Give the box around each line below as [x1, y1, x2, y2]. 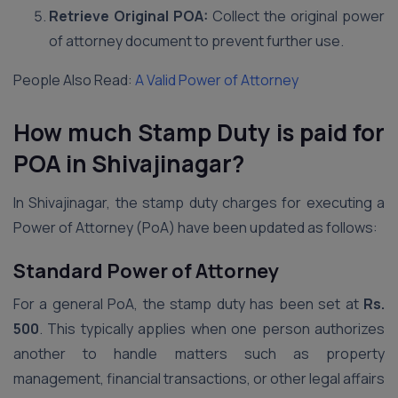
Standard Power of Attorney [13, 258, 279, 284]
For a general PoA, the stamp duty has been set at [13, 294, 363, 314]
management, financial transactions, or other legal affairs [13, 369, 385, 388]
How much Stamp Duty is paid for [13, 116, 385, 148]
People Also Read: [13, 70, 135, 90]
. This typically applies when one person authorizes [39, 319, 385, 338]
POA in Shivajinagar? [13, 147, 244, 179]
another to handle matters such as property [13, 344, 385, 363]
